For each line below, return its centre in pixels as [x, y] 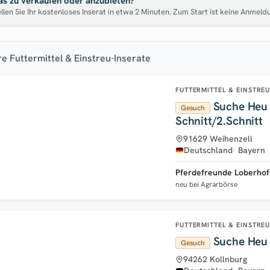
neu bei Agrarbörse [206, 184]
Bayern [252, 150]
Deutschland [208, 150]
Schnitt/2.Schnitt [219, 121]
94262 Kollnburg [215, 259]
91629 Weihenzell [218, 138]
